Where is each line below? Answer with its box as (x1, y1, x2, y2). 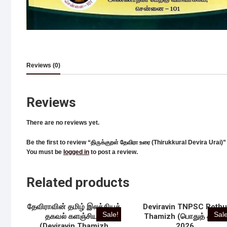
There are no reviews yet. (26, 119, 99, 127)
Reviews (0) (26, 62, 60, 69)
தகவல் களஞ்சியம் (45, 211, 103, 221)
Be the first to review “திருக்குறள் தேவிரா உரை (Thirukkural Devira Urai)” (26, 139, 226, 146)
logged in (63, 148, 89, 156)
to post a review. (89, 148, 138, 156)
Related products (26, 175, 130, 191)
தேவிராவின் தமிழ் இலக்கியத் (27, 202, 121, 211)
